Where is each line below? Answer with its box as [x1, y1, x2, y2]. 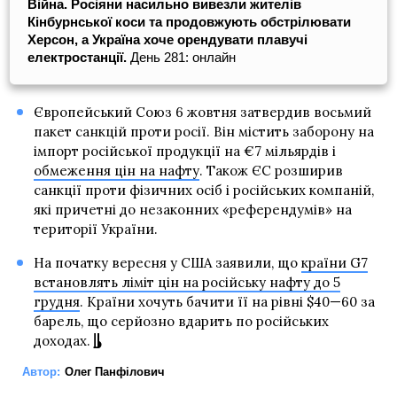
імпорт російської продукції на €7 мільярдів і [33, 142, 336, 160]
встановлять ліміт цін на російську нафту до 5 [33, 273, 340, 291]
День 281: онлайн [127, 49, 236, 65]
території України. [33, 220, 158, 237]
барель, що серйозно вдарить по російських [33, 312, 329, 330]
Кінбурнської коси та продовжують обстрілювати [27, 13, 351, 29]
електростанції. [27, 49, 127, 65]
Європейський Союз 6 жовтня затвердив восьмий [33, 103, 371, 121]
